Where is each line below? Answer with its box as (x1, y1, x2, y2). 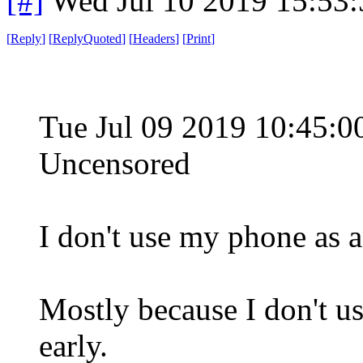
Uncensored (39, 145, 190, 181)
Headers (133, 31, 175, 45)
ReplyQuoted (53, 31, 122, 45)
